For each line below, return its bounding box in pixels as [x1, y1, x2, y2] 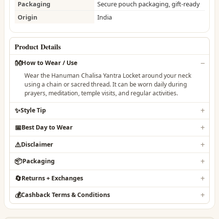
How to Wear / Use [21, 58, 77, 67]
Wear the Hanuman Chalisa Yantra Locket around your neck [24, 71, 192, 80]
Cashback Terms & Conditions [21, 191, 110, 199]
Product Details [14, 42, 61, 52]
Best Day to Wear [21, 123, 73, 131]
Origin [17, 13, 37, 22]
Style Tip [20, 106, 46, 115]
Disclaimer [21, 140, 53, 149]
